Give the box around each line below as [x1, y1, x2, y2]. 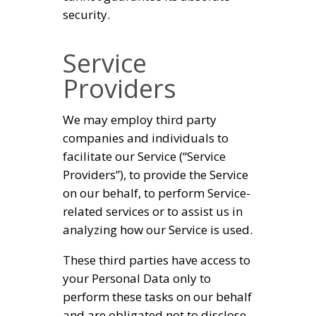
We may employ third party [63, 111, 217, 128]
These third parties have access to [63, 251, 250, 268]
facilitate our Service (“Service [63, 147, 226, 164]
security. [63, 6, 110, 23]
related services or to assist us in [63, 202, 243, 219]
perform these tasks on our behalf [63, 288, 252, 305]
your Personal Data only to [63, 269, 211, 286]
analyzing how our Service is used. [63, 221, 253, 238]
